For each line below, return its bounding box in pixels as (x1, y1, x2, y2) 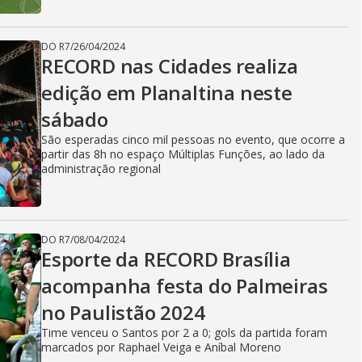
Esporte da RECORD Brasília (41, 246, 291, 272)
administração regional (41, 161, 161, 176)
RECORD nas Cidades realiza (41, 53, 298, 79)
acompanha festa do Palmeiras (41, 272, 328, 299)
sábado (41, 106, 108, 133)
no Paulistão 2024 (41, 299, 205, 326)
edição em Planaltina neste (41, 79, 293, 106)
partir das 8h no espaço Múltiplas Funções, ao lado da (41, 146, 325, 162)
